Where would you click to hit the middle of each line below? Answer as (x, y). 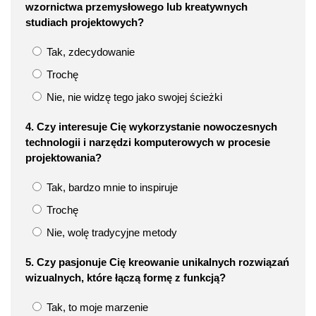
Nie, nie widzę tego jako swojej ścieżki (133, 97)
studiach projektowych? (85, 22)
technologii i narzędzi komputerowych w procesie (148, 142)
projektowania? (63, 157)
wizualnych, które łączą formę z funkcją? (126, 277)
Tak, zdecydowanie (89, 51)
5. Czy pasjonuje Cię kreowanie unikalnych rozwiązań (157, 262)
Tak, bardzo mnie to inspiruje (111, 187)
